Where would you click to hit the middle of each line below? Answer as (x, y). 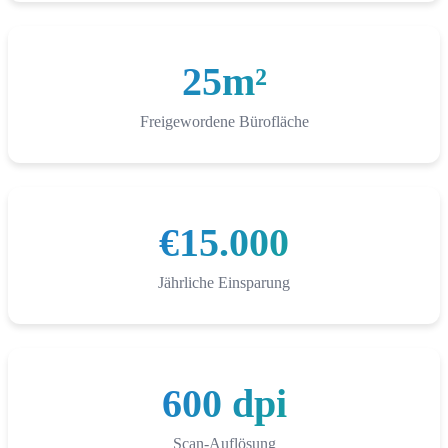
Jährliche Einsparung (224, 283)
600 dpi (224, 404)
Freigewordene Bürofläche (224, 122)
